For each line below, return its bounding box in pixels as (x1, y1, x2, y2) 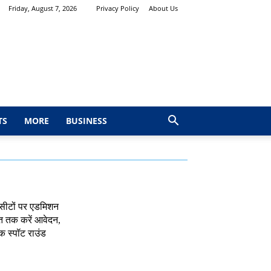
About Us (149, 4, 178, 13)
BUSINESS (66, 115, 107, 126)
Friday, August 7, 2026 (8, 4, 77, 13)
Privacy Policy (96, 4, 139, 13)
